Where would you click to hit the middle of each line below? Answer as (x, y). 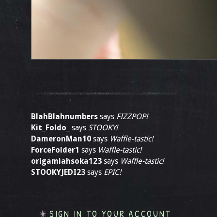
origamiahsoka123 (66, 161)
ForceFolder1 (55, 150)
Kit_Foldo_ (50, 128)
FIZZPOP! (132, 116)
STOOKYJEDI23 (58, 172)
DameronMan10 (61, 139)
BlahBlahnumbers (64, 116)
